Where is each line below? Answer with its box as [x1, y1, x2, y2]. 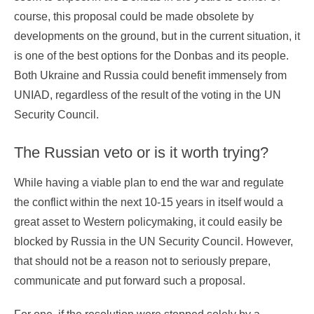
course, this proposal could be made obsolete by [14, 11, 254, 23]
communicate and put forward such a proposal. [14, 275, 245, 287]
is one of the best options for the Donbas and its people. [14, 50, 289, 62]
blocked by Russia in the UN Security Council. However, [14, 235, 293, 248]
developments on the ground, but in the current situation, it [14, 30, 300, 43]
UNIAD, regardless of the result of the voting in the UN [14, 89, 281, 102]
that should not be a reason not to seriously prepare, [14, 255, 271, 268]
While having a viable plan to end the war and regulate [14, 177, 284, 189]
